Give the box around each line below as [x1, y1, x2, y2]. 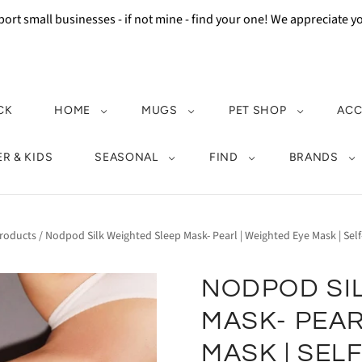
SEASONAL [95, 150, 158, 164]
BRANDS [288, 150, 339, 164]
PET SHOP [228, 103, 287, 117]
